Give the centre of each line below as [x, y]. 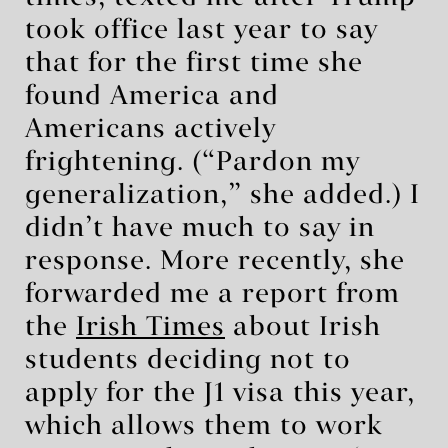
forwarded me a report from [212, 294]
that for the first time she [194, 63]
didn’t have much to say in [200, 228]
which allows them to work [204, 426]
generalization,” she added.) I [222, 195]
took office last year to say [201, 30]
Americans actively [150, 129]
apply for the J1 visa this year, [220, 393]
